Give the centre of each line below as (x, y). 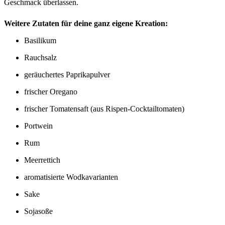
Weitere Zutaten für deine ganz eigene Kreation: (86, 24)
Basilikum (40, 41)
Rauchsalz (40, 58)
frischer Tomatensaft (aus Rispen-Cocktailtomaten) (104, 109)
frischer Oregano (51, 92)
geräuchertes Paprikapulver (67, 75)
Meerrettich (42, 160)
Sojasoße (38, 211)
